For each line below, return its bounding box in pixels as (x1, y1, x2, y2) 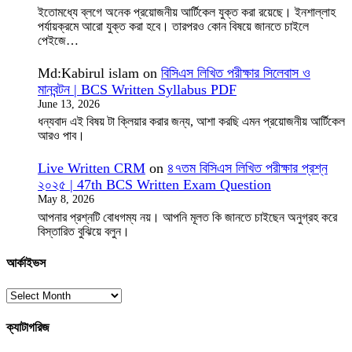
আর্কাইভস (6, 255, 46, 269)
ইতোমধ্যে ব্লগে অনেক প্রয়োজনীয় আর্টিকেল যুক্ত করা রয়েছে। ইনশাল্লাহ (38, 5, 335, 19)
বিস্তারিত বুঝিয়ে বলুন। (38, 224, 130, 238)
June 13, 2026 (38, 97, 100, 110)
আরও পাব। (38, 129, 85, 143)
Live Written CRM (38, 160, 145, 177)
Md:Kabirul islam (38, 64, 139, 81)
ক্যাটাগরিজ (6, 320, 49, 334)
